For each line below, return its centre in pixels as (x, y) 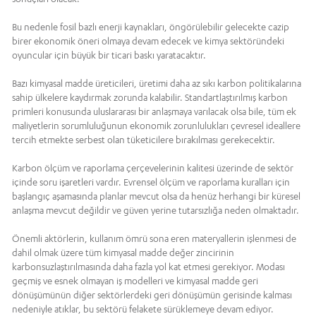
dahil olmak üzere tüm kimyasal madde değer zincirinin (123, 253)
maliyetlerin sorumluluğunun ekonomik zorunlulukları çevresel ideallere (156, 126)
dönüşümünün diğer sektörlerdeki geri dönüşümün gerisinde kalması (152, 295)
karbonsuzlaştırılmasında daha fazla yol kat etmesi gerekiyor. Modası (148, 267)
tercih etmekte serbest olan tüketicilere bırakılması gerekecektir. (144, 140)
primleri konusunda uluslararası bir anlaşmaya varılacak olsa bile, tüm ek (154, 112)
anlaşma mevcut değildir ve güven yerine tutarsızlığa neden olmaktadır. (156, 211)
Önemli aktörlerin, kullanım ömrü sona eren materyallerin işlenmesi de (154, 239)
